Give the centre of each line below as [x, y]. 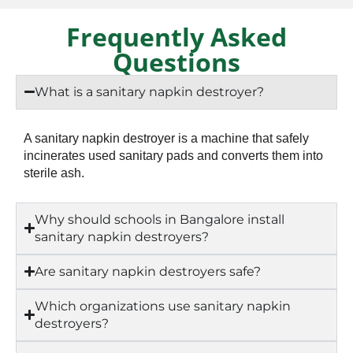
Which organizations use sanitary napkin [163, 306]
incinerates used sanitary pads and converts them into [173, 155]
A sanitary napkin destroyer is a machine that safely [166, 138]
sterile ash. [54, 173]
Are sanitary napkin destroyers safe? [148, 271]
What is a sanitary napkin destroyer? [150, 91]
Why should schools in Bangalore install [160, 219]
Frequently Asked [176, 36]
